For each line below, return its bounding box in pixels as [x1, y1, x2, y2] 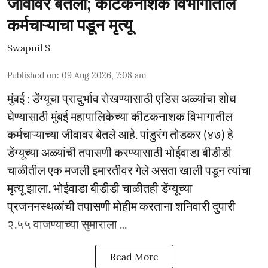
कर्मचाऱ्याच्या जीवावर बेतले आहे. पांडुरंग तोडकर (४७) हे [7, 126, 233, 141]
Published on [7, 69, 57, 81]
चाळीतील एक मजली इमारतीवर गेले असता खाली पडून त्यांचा [7, 162, 251, 177]
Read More [109, 250, 159, 263]
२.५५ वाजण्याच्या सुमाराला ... [7, 216, 127, 231]
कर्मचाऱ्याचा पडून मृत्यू [7, 14, 133, 36]
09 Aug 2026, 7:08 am [62, 69, 147, 81]
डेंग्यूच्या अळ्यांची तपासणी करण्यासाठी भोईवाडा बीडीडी [7, 144, 232, 159]
